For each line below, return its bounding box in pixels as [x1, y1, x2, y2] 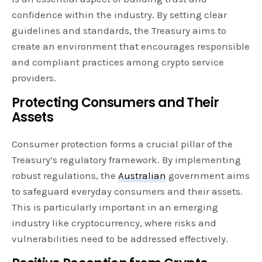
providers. [12, 71, 56, 84]
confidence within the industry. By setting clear [12, 8, 227, 20]
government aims [166, 169, 250, 181]
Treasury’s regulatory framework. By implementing [12, 153, 242, 166]
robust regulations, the [12, 169, 119, 181]
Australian [118, 169, 167, 181]
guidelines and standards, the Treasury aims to [12, 24, 227, 36]
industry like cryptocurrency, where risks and [12, 216, 217, 229]
